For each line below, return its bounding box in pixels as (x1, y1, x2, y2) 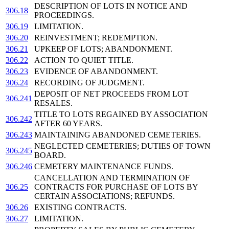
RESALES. (34, 99, 73, 108)
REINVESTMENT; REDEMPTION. (34, 33, 157, 42)
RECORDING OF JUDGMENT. (34, 78, 145, 87)
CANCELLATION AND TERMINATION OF (34, 173, 190, 182)
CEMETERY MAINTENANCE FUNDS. (34, 162, 173, 171)
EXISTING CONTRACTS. (34, 203, 127, 212)
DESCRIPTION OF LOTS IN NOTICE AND (34, 2, 188, 11)
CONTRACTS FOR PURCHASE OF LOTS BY (34, 182, 198, 192)
